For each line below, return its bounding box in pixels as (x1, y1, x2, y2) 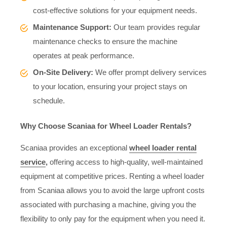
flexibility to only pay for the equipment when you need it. (20, 214, 205, 223)
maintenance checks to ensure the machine (33, 36, 177, 46)
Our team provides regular (111, 22, 200, 31)
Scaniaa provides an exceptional (20, 143, 129, 153)
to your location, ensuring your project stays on (33, 82, 187, 91)
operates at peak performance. (33, 51, 134, 60)
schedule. (33, 96, 65, 105)
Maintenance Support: (33, 22, 111, 31)
